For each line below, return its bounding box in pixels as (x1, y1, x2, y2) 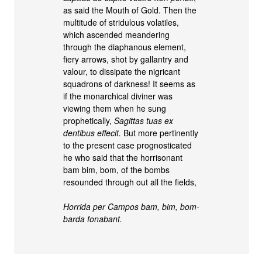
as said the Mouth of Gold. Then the (63, 4, 197, 16)
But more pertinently (121, 127, 199, 139)
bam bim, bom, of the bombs (63, 164, 170, 175)
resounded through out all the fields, (63, 176, 197, 188)
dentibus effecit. (63, 127, 122, 139)
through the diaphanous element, (63, 41, 187, 53)
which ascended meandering (63, 29, 170, 40)
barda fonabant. (63, 213, 123, 225)
